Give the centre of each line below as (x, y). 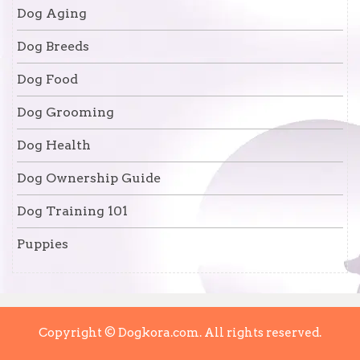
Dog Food (47, 80)
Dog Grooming (65, 112)
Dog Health (54, 145)
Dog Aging (52, 14)
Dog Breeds (53, 47)
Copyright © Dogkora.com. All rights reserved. (180, 333)
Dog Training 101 (72, 211)
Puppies (43, 244)
